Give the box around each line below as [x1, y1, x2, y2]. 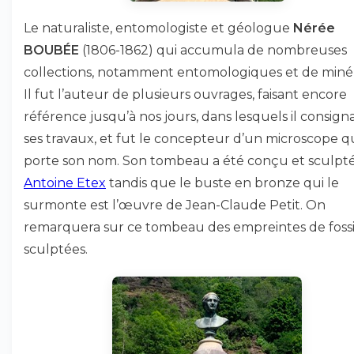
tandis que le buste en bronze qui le [106, 175, 339, 190]
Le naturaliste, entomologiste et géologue [24, 21, 293, 36]
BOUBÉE [24, 43, 79, 58]
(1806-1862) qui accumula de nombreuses [79, 43, 347, 58]
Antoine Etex [24, 175, 106, 190]
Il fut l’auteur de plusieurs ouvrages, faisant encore [24, 87, 347, 102]
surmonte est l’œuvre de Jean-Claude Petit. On [24, 198, 326, 213]
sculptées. [24, 242, 88, 257]
